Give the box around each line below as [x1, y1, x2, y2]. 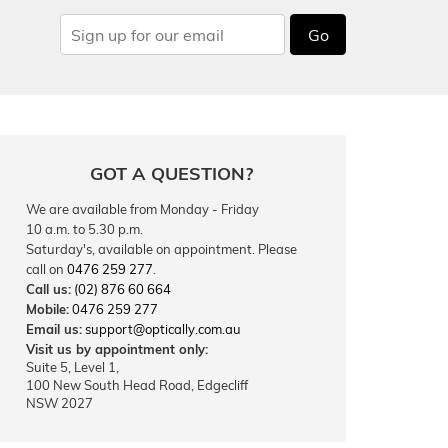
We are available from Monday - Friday [26, 201, 259, 217]
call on [26, 261, 67, 277]
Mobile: [26, 301, 69, 317]
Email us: [26, 321, 82, 337]
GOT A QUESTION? [89, 162, 253, 185]
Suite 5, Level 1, [26, 359, 119, 375]
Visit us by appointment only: [26, 341, 208, 357]
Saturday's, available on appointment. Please [26, 241, 297, 257]
